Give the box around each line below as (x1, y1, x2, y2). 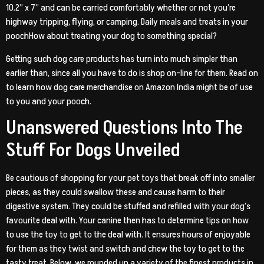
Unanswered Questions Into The (6, 114, 243, 141)
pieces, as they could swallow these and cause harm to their (6, 185, 225, 199)
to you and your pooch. (6, 94, 91, 108)
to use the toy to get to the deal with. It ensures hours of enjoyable (6, 227, 250, 241)
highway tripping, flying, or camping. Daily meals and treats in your (6, 15, 248, 29)
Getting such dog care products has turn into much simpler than (6, 52, 237, 65)
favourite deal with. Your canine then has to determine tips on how (6, 213, 249, 227)
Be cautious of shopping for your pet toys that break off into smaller (6, 171, 255, 184)
